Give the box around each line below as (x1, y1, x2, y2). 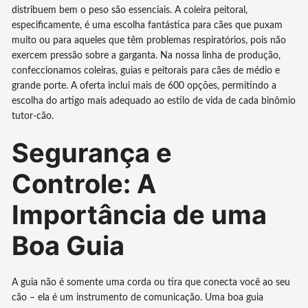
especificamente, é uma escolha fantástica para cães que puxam (12, 20, 283, 30)
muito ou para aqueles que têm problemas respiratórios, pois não (12, 35, 287, 45)
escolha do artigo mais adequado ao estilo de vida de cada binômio (12, 96, 296, 106)
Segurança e (12, 136, 173, 168)
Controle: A (12, 167, 157, 199)
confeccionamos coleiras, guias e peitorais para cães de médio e (12, 65, 280, 76)
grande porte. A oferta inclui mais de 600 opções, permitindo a (12, 80, 277, 91)
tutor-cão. (12, 111, 54, 121)
